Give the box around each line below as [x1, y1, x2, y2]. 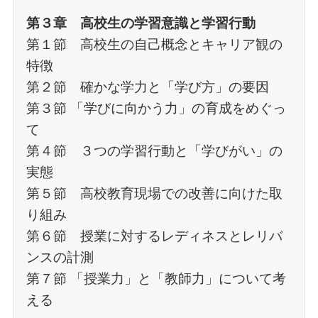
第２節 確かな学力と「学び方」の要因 [26, 79, 269, 94]
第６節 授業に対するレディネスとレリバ [26, 228, 283, 243]
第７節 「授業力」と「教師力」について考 [26, 270, 286, 286]
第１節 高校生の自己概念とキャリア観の [26, 36, 283, 52]
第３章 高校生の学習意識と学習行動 [26, 15, 256, 31]
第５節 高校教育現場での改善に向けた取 [26, 185, 283, 201]
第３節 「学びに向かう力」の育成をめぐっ [26, 100, 286, 116]
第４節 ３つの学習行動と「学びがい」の [26, 143, 283, 158]
